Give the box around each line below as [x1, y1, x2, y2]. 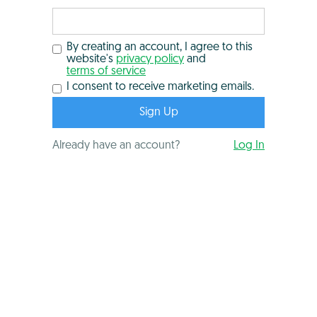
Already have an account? [52, 139, 180, 151]
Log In [234, 139, 265, 151]
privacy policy [116, 53, 184, 65]
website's [67, 53, 116, 65]
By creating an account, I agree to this [67, 41, 253, 53]
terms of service [67, 65, 146, 77]
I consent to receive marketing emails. [67, 81, 254, 93]
